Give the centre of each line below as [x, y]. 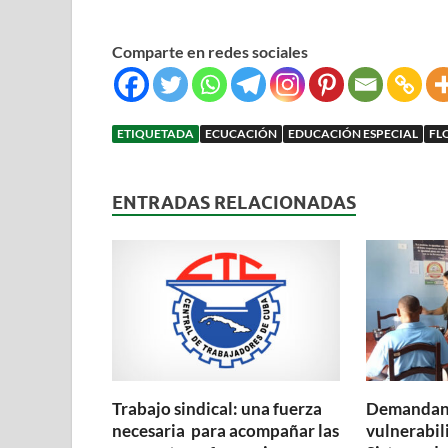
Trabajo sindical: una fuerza [217, 409]
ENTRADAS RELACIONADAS [234, 203]
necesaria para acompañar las [225, 431]
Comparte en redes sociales [210, 52]
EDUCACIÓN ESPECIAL [353, 134]
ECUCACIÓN [241, 134]
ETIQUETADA [155, 134]
